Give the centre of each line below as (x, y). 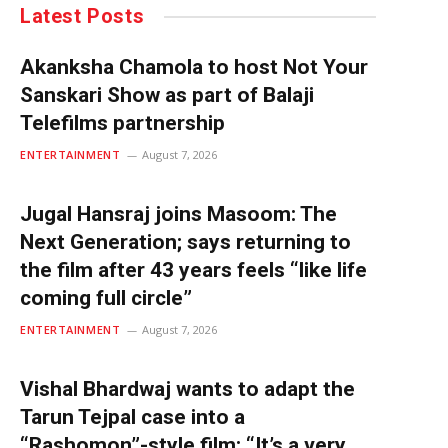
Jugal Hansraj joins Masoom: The (178, 214)
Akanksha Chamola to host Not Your (194, 67)
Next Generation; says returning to (185, 242)
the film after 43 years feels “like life (193, 270)
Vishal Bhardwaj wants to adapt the (187, 389)
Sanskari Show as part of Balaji (167, 95)
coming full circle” (106, 298)
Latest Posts (82, 16)
